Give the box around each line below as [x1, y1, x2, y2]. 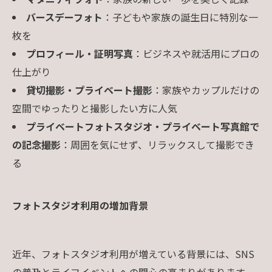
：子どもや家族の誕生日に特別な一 [102, 9, 258, 24]
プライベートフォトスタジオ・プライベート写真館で [25, 118, 259, 134]
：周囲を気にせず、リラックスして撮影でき [61, 137, 254, 152]
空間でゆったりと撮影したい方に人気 [12, 100, 177, 115]
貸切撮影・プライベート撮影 [25, 82, 152, 97]
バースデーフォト [25, 9, 103, 24]
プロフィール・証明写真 [25, 46, 133, 61]
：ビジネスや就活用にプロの [132, 46, 259, 61]
